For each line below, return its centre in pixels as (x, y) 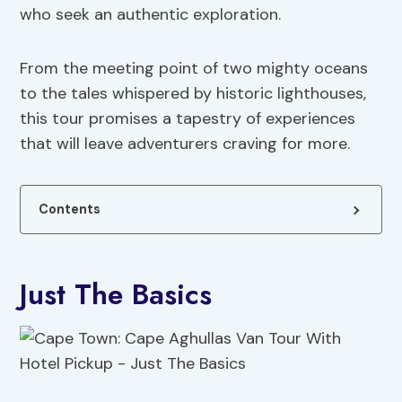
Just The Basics (116, 295)
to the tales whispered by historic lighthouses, (193, 94)
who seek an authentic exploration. (151, 15)
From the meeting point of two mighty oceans (194, 69)
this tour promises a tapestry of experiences (188, 119)
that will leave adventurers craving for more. (185, 144)
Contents (70, 210)
